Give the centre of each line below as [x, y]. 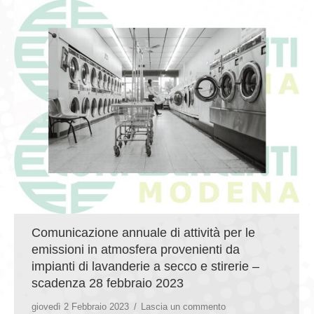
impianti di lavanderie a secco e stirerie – [145, 266]
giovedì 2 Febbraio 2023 [80, 306]
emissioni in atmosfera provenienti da [136, 249]
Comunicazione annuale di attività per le [143, 232]
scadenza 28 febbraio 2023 [108, 283]
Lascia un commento [183, 306]
